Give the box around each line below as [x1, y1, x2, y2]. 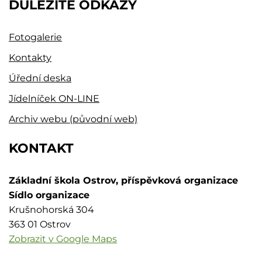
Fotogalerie [9, 31, 62, 43]
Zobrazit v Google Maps [9, 233, 117, 244]
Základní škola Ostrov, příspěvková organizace [9, 174, 238, 186]
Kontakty [9, 51, 51, 63]
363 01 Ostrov [9, 218, 71, 230]
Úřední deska [9, 72, 71, 84]
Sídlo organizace [9, 189, 89, 201]
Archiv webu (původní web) [9, 113, 137, 125]
